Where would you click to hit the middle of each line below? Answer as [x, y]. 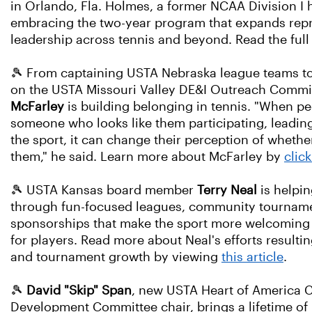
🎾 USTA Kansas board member [104, 190]
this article [252, 257]
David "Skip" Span [79, 290]
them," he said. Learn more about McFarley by [147, 157]
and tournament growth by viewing [116, 257]
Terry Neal [227, 190]
